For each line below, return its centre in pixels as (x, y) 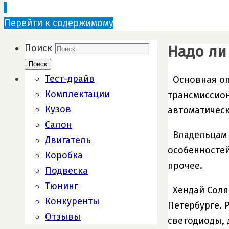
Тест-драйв (70, 79)
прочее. (185, 165)
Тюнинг (62, 186)
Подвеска (66, 171)
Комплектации (77, 94)
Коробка (64, 155)
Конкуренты (72, 201)
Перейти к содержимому (59, 23)
